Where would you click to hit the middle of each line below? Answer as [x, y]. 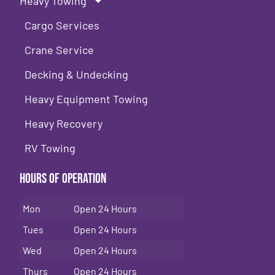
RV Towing [50, 148]
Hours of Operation [63, 179]
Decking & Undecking [77, 75]
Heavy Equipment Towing [87, 99]
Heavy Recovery [64, 124]
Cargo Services [62, 25]
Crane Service [60, 50]
